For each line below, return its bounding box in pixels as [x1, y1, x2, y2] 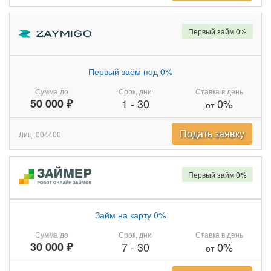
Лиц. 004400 [19, 128, 61, 139]
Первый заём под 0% [88, 65, 172, 77]
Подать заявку [180, 126, 244, 140]
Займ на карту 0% [94, 209, 166, 221]
